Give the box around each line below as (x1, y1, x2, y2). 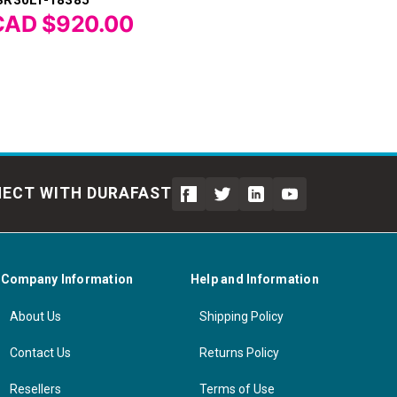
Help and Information (190, 271, 319, 286)
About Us (9, 308, 61, 323)
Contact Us (9, 345, 71, 360)
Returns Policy (198, 345, 279, 360)
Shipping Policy (198, 308, 284, 323)
